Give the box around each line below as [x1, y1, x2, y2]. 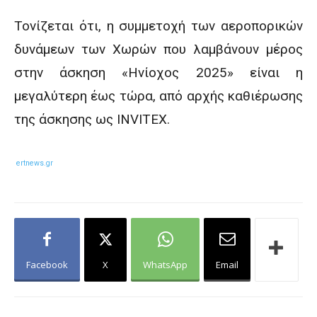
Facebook [26, 258, 68, 271]
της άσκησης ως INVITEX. [14, 111, 170, 127]
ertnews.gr [16, 158, 53, 168]
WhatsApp [143, 258, 188, 271]
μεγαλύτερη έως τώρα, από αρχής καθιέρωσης [14, 88, 303, 104]
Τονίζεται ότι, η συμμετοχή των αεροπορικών [14, 18, 303, 34]
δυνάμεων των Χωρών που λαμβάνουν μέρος [14, 41, 303, 57]
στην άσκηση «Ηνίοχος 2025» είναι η [14, 64, 303, 81]
